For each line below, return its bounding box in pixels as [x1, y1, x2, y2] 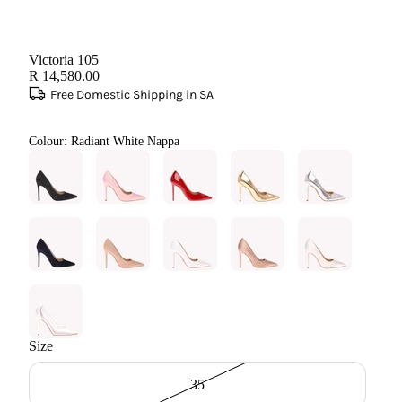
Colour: [29, 135, 71, 148]
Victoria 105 [29, 52, 99, 67]
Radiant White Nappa [71, 135, 179, 148]
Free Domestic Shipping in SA [50, 87, 214, 102]
